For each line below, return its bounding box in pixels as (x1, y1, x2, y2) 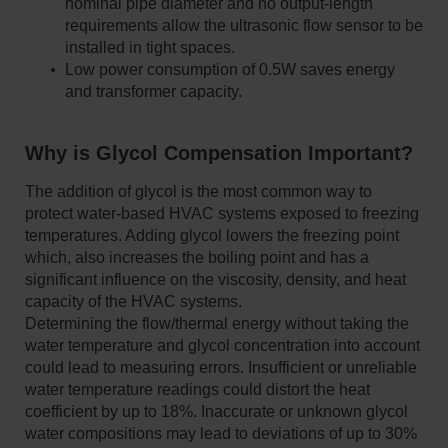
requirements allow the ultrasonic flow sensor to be (64, 16, 423, 34)
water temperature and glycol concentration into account (24, 336, 420, 354)
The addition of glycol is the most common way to (24, 182, 372, 200)
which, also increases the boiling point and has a (24, 248, 369, 266)
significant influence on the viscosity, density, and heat (24, 270, 406, 288)
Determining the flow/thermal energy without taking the (24, 314, 409, 332)
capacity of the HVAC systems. (24, 292, 242, 310)
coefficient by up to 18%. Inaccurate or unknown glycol (24, 402, 408, 420)
